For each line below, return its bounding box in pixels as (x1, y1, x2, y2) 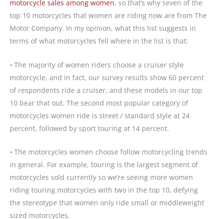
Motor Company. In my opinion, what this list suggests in (10, 23, 196, 33)
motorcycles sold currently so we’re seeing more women (10, 173, 193, 182)
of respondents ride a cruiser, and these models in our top (10, 85, 202, 95)
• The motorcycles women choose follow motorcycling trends (10, 147, 207, 157)
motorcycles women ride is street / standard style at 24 (10, 110, 190, 120)
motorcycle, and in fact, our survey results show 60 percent (10, 72, 204, 82)
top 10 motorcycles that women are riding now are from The (10, 11, 207, 21)
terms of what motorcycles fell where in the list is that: (10, 36, 188, 46)
